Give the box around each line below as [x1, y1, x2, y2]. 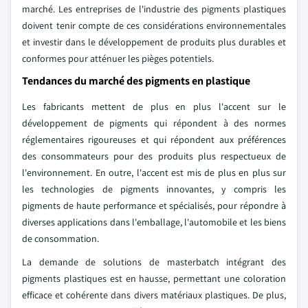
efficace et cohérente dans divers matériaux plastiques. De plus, [22, 289, 286, 301]
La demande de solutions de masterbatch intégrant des [22, 256, 286, 268]
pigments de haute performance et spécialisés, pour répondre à [22, 199, 286, 212]
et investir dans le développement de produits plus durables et [22, 36, 286, 48]
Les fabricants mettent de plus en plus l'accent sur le [22, 100, 286, 113]
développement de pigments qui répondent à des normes [22, 117, 286, 129]
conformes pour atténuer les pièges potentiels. [22, 52, 214, 65]
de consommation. [22, 232, 99, 245]
